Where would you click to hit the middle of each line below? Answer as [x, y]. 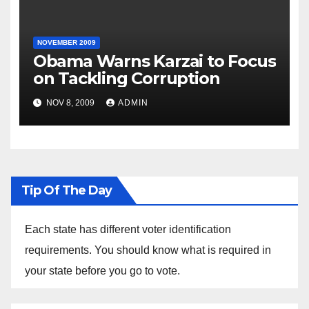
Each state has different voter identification [128, 230]
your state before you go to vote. [102, 271]
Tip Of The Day [67, 191]
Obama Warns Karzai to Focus [154, 61]
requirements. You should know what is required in [148, 250]
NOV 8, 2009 [70, 102]
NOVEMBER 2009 [66, 43]
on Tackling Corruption [126, 79]
